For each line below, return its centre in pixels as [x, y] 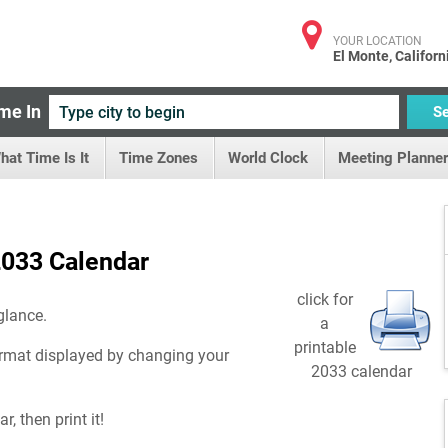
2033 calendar [362, 371]
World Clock [268, 158]
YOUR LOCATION [377, 41]
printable [324, 347]
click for [324, 299]
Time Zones [158, 158]
